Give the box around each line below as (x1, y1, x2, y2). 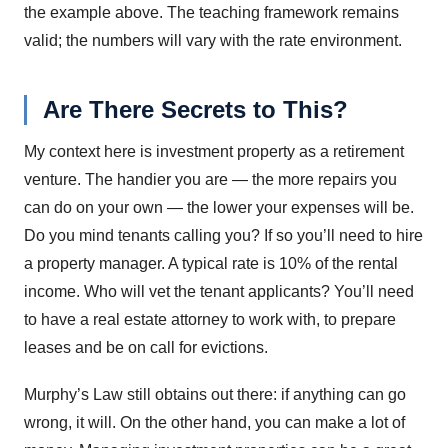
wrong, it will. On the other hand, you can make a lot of (24, 414, 405, 432)
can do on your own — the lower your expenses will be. (24, 198, 414, 216)
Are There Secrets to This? (43, 96, 348, 124)
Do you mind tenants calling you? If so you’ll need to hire (24, 226, 423, 244)
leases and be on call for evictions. (24, 338, 268, 356)
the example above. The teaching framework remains (24, 4, 399, 22)
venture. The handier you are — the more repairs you (24, 170, 397, 188)
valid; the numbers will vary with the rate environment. (24, 32, 402, 50)
